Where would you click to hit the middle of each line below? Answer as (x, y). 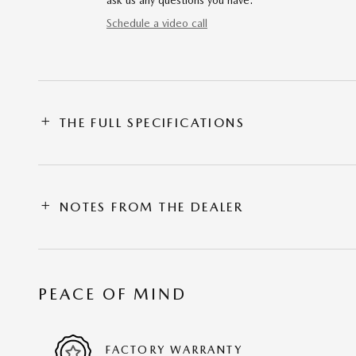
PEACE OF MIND (112, 294)
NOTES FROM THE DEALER (151, 207)
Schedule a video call (157, 23)
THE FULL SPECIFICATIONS (152, 123)
